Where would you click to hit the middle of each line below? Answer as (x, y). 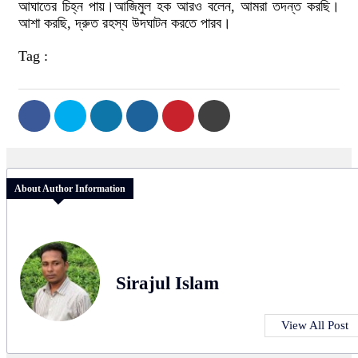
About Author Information (70, 189)
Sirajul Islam (167, 284)
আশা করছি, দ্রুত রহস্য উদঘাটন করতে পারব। (125, 23)
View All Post (315, 326)
